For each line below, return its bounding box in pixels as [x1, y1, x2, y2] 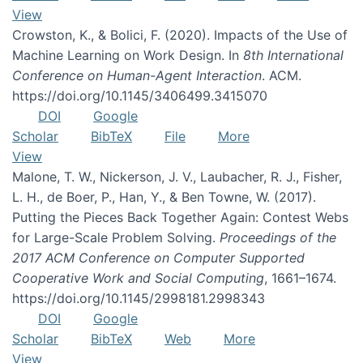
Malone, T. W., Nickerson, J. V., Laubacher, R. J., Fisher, [12, 169, 342, 185]
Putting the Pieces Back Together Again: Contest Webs [12, 209, 348, 225]
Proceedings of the [220, 229, 336, 246]
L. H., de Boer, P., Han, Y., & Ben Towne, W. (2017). [12, 189, 316, 205]
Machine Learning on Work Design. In [12, 47, 243, 63]
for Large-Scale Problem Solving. [12, 229, 220, 246]
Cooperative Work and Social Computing [12, 270, 264, 286]
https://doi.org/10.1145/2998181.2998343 [12, 290, 265, 306]
